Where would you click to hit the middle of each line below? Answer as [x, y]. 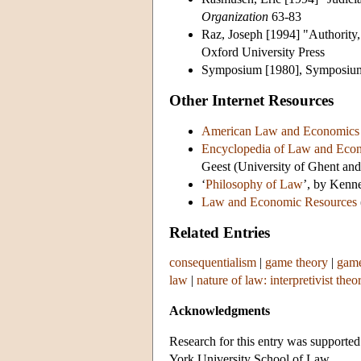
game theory [297, 263]
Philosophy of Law [254, 184]
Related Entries [220, 232]
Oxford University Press [263, 52]
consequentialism [213, 263]
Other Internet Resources [251, 100]
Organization [235, 16]
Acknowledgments [220, 311]
